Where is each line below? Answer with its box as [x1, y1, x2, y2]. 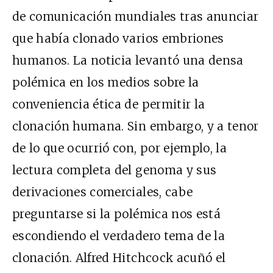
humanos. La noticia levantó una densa [12, 52, 244, 68]
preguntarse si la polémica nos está [12, 206, 221, 221]
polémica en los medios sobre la [12, 74, 199, 90]
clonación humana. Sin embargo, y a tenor [12, 118, 259, 133]
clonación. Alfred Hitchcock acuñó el [12, 250, 226, 265]
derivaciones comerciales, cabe [12, 184, 193, 199]
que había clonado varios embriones [12, 30, 224, 46]
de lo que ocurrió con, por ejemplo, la [12, 140, 227, 155]
